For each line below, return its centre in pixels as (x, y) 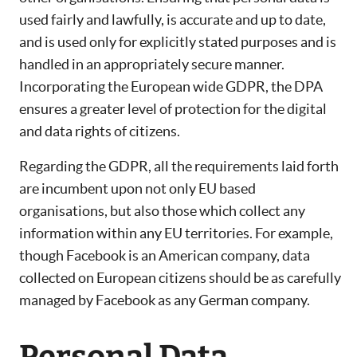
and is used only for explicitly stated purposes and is (178, 42)
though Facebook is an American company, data (165, 256)
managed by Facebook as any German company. (165, 300)
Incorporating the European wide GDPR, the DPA (171, 87)
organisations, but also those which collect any (162, 211)
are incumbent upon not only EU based (137, 189)
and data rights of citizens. (100, 131)
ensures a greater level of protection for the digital (173, 109)
